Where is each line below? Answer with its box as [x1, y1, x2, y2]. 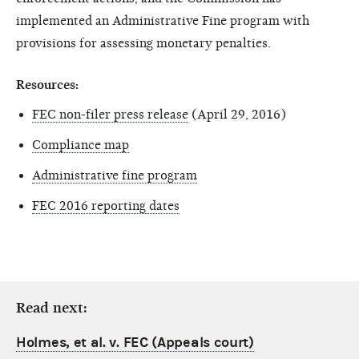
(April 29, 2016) [188, 107, 286, 122]
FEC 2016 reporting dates [32, 198, 179, 213]
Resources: [16, 77, 79, 92]
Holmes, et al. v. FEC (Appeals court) [16, 333, 254, 351]
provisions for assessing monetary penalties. [16, 35, 271, 50]
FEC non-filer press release [32, 107, 188, 122]
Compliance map [32, 137, 129, 152]
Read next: [16, 299, 87, 317]
